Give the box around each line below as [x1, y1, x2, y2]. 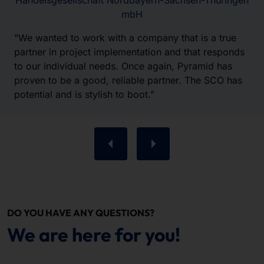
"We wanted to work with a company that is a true [14, 32, 236, 44]
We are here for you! [7, 223, 180, 246]
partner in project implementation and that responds [14, 46, 245, 58]
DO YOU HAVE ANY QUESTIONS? [7, 207, 154, 219]
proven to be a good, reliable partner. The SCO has [14, 74, 242, 86]
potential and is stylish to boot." [14, 88, 154, 100]
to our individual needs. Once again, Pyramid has [14, 60, 232, 72]
